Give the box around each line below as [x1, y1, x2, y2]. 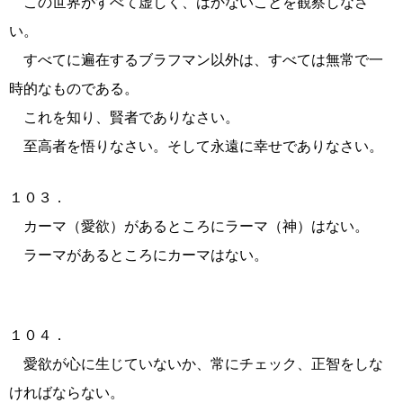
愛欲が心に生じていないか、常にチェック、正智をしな [9, 356, 383, 372]
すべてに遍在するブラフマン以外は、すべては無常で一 [9, 52, 383, 67]
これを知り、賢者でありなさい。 [9, 110, 239, 125]
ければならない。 [9, 385, 124, 400]
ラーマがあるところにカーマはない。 [9, 247, 268, 263]
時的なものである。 [9, 81, 139, 96]
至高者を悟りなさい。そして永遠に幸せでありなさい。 [9, 139, 383, 154]
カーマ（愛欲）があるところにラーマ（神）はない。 [9, 219, 369, 234]
